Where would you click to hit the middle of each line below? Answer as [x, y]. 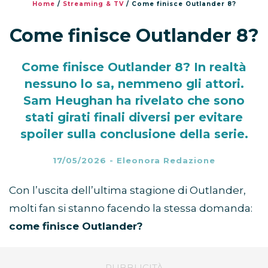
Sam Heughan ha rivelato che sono [134, 100]
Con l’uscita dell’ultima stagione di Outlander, [127, 190]
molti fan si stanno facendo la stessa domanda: [131, 208]
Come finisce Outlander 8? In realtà [134, 67]
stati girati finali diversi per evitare [134, 117]
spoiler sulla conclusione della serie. [134, 134]
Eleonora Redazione [166, 160]
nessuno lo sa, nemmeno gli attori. [134, 83]
